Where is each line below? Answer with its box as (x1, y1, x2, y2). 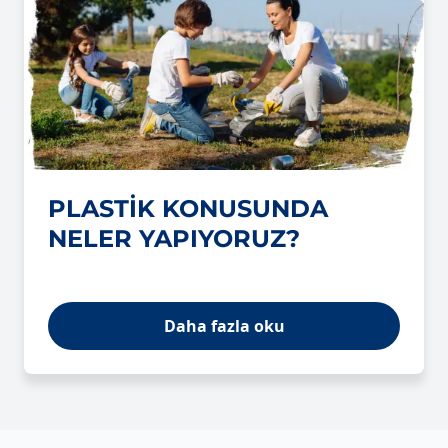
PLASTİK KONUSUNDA (48, 194, 328, 224)
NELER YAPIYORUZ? (48, 224, 300, 254)
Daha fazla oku (163, 315, 285, 338)
